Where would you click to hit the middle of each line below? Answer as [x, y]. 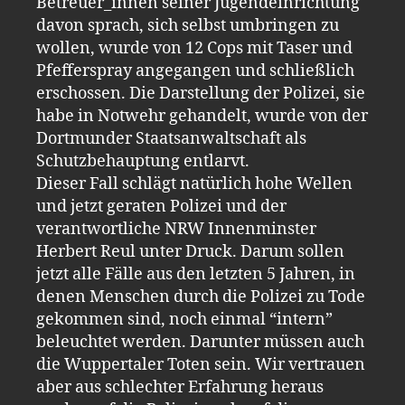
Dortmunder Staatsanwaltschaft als [171, 139]
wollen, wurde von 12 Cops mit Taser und [194, 48]
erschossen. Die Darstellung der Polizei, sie [201, 94]
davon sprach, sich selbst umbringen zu [188, 26]
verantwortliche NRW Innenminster [176, 229]
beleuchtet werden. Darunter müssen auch [200, 342]
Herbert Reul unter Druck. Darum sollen [190, 252]
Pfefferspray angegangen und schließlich [195, 71]
